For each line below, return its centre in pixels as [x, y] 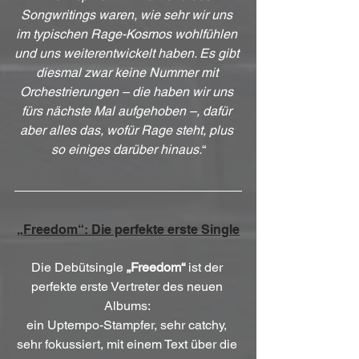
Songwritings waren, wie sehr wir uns [128, 15]
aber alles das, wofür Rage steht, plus [128, 130]
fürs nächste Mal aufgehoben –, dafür [128, 111]
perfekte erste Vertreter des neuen [128, 286]
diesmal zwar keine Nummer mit [128, 73]
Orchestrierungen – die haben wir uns [128, 92]
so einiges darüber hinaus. [126, 149]
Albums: [128, 306]
